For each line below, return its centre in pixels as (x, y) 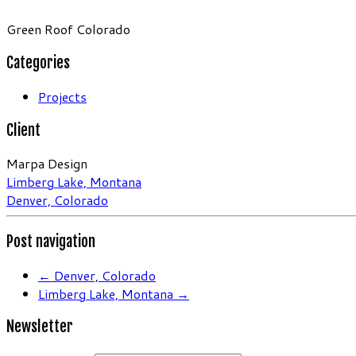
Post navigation (51, 242)
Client (23, 130)
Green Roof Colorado (68, 29)
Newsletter (40, 327)
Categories (38, 63)
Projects (62, 96)
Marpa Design (47, 164)
